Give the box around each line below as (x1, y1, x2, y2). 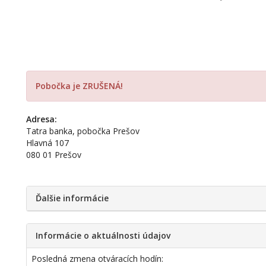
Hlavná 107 (26, 137, 69, 148)
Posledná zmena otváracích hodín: (31, 253, 164, 264)
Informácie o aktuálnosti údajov (36, 230, 171, 241)
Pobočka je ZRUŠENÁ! (36, 80, 123, 91)
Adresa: (26, 113, 58, 125)
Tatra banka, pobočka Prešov (26, 125, 140, 137)
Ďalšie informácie (36, 192, 109, 204)
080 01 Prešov (26, 149, 82, 160)
